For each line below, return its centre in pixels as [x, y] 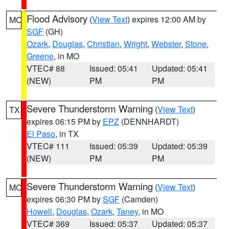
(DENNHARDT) [149, 121]
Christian [103, 44]
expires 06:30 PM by [65, 199]
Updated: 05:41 [180, 68]
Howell [39, 211]
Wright [135, 44]
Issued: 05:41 [113, 68]
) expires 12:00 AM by [167, 19]
